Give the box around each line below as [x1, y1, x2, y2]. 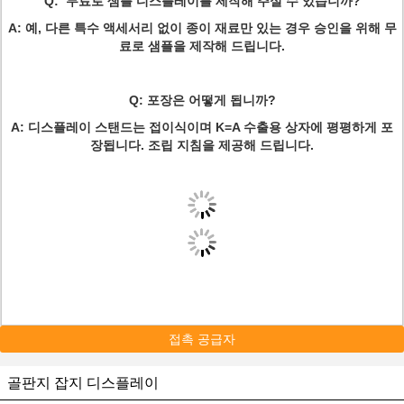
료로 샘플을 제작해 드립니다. [119, 39, 285, 53]
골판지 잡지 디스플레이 [7, 375, 159, 390]
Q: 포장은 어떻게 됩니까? [128, 93, 276, 107]
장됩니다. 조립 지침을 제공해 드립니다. [90, 138, 314, 152]
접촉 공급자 [169, 332, 235, 346]
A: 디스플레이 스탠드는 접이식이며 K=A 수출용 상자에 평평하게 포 [11, 120, 393, 134]
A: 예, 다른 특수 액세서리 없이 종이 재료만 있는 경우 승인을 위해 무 [7, 21, 397, 35]
